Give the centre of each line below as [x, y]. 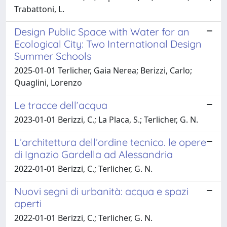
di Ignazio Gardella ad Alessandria [93, 154]
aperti [28, 203]
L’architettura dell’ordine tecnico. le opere [110, 142]
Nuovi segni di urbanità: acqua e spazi [101, 191]
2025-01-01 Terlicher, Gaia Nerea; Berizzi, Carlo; [103, 70]
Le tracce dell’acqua [61, 105]
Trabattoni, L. [39, 9]
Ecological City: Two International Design [108, 44]
